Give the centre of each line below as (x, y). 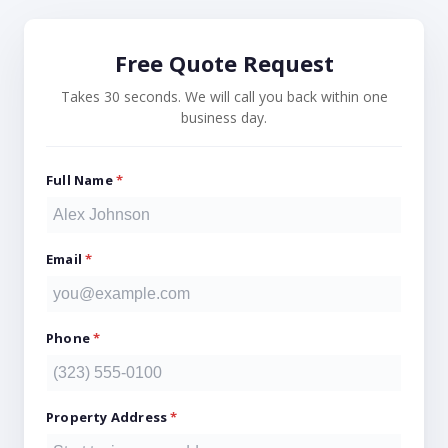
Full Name (81, 180)
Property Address (108, 417)
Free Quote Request (224, 63)
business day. (224, 117)
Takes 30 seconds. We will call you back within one (224, 96)
